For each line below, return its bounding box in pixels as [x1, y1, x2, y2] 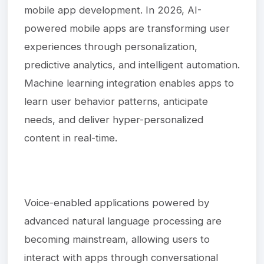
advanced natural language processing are [24, 214, 222, 227]
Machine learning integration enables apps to [24, 77, 234, 89]
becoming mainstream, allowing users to [24, 233, 210, 245]
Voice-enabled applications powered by [24, 196, 209, 209]
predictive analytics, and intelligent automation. [24, 58, 240, 71]
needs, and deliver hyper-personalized [24, 113, 203, 126]
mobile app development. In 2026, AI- [24, 4, 202, 16]
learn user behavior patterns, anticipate [24, 95, 208, 107]
